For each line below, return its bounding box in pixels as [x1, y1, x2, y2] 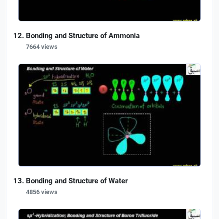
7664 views [26, 43, 58, 50]
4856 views [26, 188, 58, 196]
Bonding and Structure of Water [26, 176, 128, 185]
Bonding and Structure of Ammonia [26, 31, 140, 40]
